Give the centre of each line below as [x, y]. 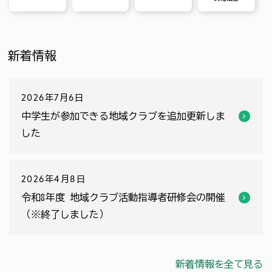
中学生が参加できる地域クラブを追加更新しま [123, 116]
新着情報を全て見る [219, 264]
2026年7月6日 [53, 99]
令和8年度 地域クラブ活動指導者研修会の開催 [123, 197]
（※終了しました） [65, 214]
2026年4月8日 [53, 180]
